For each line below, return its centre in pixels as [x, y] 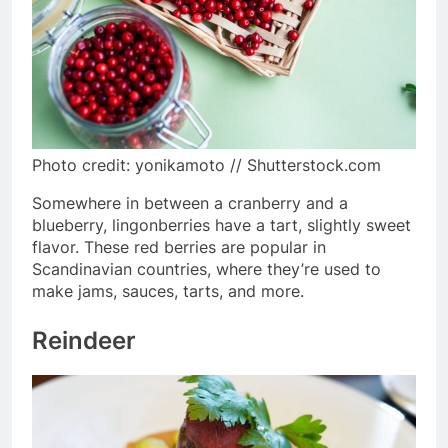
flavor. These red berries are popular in [179, 246]
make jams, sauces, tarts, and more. [168, 290]
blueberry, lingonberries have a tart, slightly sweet [221, 224]
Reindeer [84, 340]
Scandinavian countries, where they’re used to [206, 268]
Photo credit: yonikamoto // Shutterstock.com [206, 164]
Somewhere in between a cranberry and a [190, 202]
